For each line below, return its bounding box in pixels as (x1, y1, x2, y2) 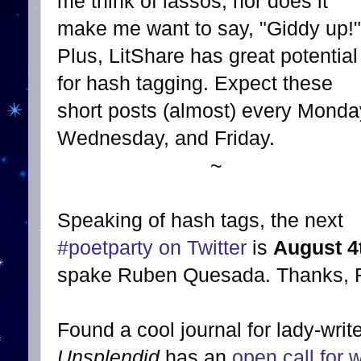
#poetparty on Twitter (57, 237, 247, 259)
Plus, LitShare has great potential (57, 45, 358, 67)
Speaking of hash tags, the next (57, 210, 343, 231)
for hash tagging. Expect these (57, 73, 333, 94)
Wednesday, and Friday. (57, 127, 275, 149)
